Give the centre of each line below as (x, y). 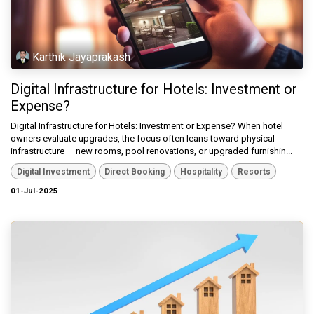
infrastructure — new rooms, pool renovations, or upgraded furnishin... (151, 151)
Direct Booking (135, 171)
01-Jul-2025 (34, 190)
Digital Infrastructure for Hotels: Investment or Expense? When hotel (147, 126)
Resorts (254, 171)
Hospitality (201, 171)
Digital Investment (53, 171)
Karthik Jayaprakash (82, 57)
